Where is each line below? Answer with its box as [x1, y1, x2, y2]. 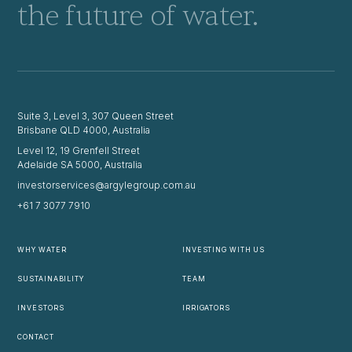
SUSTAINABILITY [17, 274, 84, 284]
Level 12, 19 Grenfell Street [17, 145, 141, 157]
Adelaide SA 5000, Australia [17, 159, 143, 171]
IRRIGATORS [182, 303, 230, 313]
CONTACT [17, 332, 54, 342]
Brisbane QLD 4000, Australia [17, 124, 151, 137]
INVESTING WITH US [182, 245, 266, 255]
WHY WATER [17, 245, 67, 255]
